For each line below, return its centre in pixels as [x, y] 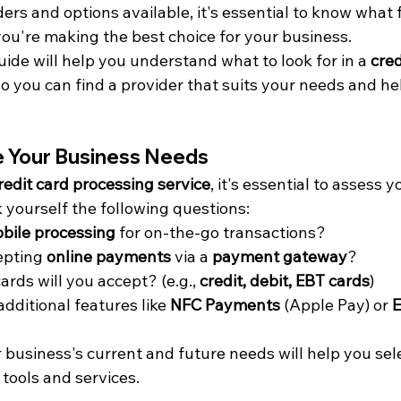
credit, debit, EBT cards [285, 281]
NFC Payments [225, 305]
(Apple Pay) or [336, 305]
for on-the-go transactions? [221, 232]
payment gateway [280, 256]
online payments [109, 256]
